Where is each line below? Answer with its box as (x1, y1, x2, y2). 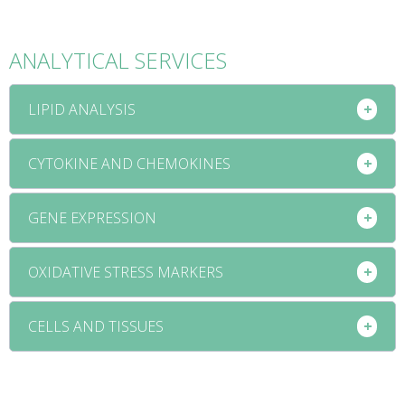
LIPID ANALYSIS (28, 99, 136, 119)
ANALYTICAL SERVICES (9, 44, 227, 75)
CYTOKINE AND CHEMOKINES (28, 153, 231, 174)
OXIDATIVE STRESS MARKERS (28, 261, 223, 282)
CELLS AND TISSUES (28, 316, 164, 336)
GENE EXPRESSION (28, 207, 156, 228)
